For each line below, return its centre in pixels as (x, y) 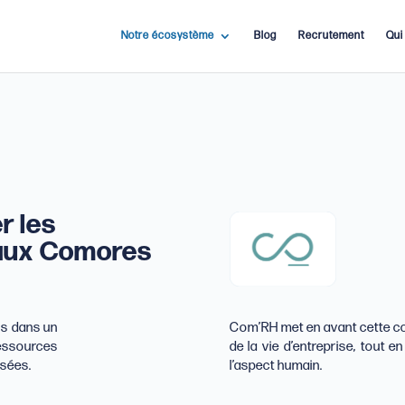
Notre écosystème (167, 36)
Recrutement (331, 36)
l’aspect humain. (276, 366)
